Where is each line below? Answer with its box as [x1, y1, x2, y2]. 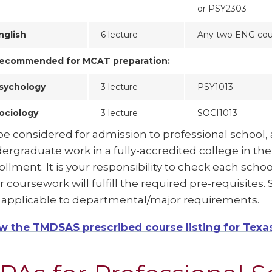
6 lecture [101, 29, 138, 41]
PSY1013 [197, 81, 233, 93]
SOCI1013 [197, 107, 237, 119]
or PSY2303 [197, 3, 246, 15]
